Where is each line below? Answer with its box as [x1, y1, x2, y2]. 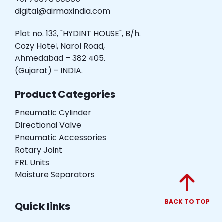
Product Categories [15, 87, 115, 102]
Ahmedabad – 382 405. [15, 53, 105, 64]
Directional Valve [15, 119, 81, 131]
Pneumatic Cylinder [15, 107, 91, 119]
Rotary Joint [15, 144, 62, 156]
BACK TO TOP [165, 197, 210, 206]
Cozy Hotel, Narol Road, [15, 40, 105, 52]
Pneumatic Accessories [15, 132, 106, 144]
